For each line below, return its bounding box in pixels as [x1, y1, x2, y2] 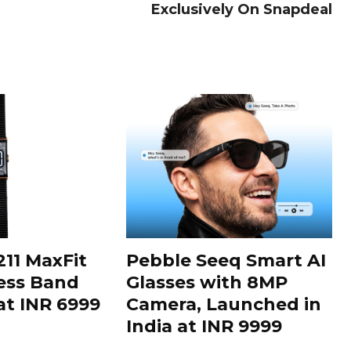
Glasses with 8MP [126, 271, 288, 293]
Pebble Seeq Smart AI [126, 249, 327, 271]
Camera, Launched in [126, 293, 322, 315]
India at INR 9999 [126, 315, 283, 337]
